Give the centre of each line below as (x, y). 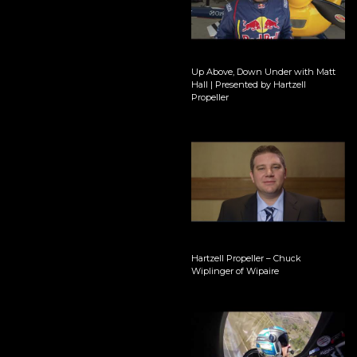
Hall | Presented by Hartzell (248, 85)
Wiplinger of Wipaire (235, 271)
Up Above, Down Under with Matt (263, 72)
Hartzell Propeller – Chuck (246, 258)
